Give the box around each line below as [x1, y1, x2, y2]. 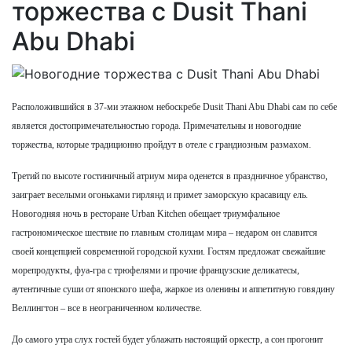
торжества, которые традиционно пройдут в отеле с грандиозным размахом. [12, 138, 311, 150]
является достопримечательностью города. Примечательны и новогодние [12, 119, 301, 131]
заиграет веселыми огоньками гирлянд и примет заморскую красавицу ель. [12, 189, 308, 200]
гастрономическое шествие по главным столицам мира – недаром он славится [12, 226, 317, 238]
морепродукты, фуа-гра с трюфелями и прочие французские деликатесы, [12, 264, 299, 276]
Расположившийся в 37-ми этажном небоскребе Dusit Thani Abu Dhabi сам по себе [12, 101, 337, 112]
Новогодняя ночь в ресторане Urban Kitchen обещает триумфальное [12, 207, 280, 219]
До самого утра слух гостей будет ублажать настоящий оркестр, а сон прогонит [12, 333, 323, 345]
